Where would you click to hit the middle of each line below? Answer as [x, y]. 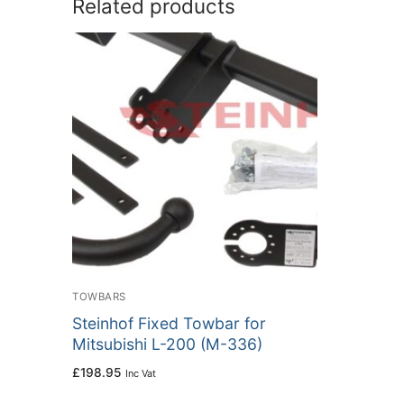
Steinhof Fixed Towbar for [169, 323]
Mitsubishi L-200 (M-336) [167, 344]
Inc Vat [141, 374]
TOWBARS [99, 296]
